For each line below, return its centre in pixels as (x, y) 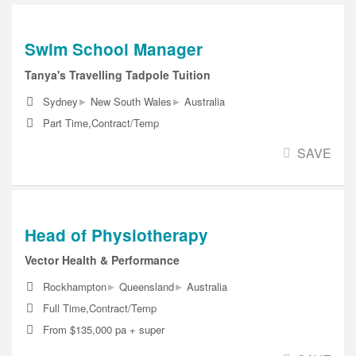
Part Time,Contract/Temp (101, 122)
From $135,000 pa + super (104, 330)
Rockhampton (75, 287)
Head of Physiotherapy (116, 234)
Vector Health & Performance (102, 260)
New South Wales (131, 101)
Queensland (147, 287)
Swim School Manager (114, 49)
